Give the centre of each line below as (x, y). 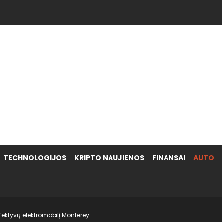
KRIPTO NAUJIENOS (109, 158)
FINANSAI (169, 158)
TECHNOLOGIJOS (35, 158)
